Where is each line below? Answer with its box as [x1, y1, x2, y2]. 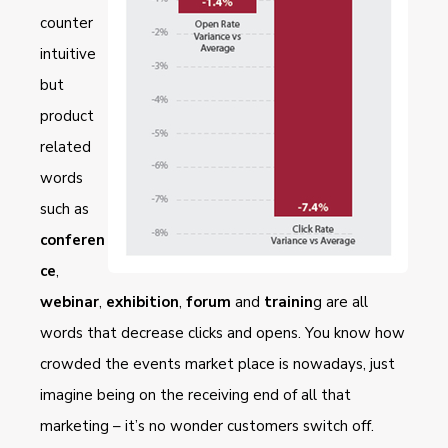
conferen [40, 229, 105, 250]
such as [40, 198, 89, 219]
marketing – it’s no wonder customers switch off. [40, 415, 374, 436]
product [40, 105, 94, 126]
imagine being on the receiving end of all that [40, 384, 351, 405]
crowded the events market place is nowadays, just [40, 353, 395, 374]
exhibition [106, 291, 179, 312]
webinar [40, 291, 99, 312]
